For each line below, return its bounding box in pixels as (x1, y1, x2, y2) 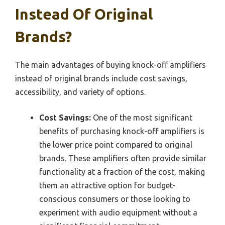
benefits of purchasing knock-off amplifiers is (39, 127, 204, 136)
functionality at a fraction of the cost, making (39, 167, 205, 177)
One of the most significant (91, 113, 192, 123)
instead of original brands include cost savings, (15, 74, 187, 83)
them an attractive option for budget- (39, 181, 175, 190)
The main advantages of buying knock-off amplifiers (15, 60, 206, 70)
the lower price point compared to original (39, 140, 192, 150)
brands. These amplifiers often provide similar (39, 154, 206, 163)
